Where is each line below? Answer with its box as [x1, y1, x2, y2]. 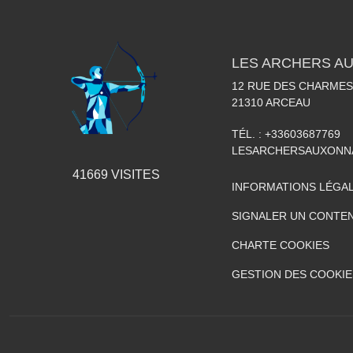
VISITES [107, 167, 160, 181]
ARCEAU [266, 95, 310, 109]
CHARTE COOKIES [232, 238, 329, 251]
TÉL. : [232, 127, 265, 140]
